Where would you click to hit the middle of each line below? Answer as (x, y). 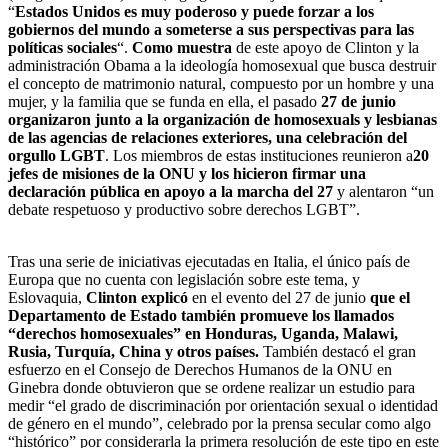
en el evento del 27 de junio (279, 297)
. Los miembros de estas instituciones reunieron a (259, 155)
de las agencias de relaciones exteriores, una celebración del (207, 137)
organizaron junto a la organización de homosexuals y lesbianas (222, 119)
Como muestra (182, 47)
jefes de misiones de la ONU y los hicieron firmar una (187, 173)
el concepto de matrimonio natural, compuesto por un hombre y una (221, 83)
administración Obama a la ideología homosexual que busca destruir (222, 65)
